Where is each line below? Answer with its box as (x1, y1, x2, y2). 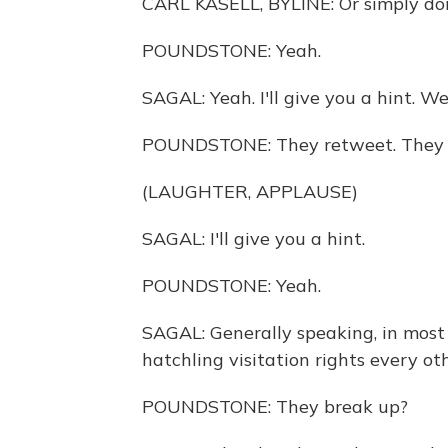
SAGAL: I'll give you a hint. (142, 227, 365, 250)
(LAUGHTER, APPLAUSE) (142, 180, 358, 203)
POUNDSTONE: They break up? (142, 395, 408, 418)
